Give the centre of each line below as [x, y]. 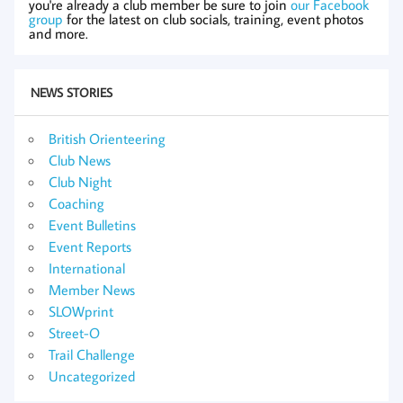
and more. [58, 33]
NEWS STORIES [71, 93]
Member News [92, 289]
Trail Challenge [92, 354]
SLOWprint [81, 311]
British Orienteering [107, 138]
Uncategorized [92, 376]
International [87, 268]
